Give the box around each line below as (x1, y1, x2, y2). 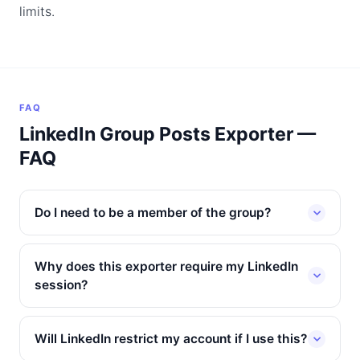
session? (35, 277, 88, 292)
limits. (19, 3, 55, 19)
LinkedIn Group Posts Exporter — (19, 123, 316, 145)
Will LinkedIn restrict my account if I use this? (35, 331, 307, 346)
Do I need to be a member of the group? (35, 205, 271, 220)
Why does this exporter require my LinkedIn (35, 259, 298, 274)
